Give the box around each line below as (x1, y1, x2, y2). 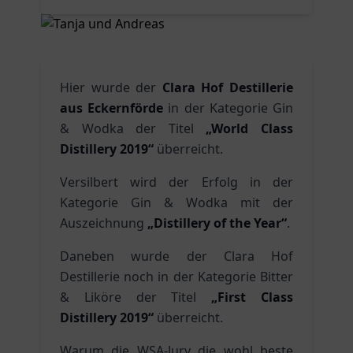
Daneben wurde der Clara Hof (60, 247, 293, 265)
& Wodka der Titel (60, 120, 206, 137)
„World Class (206, 120, 294, 137)
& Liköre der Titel (60, 288, 212, 306)
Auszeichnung (60, 214, 147, 232)
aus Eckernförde (60, 99, 164, 117)
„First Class (211, 288, 294, 306)
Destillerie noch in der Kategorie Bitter (60, 268, 293, 285)
